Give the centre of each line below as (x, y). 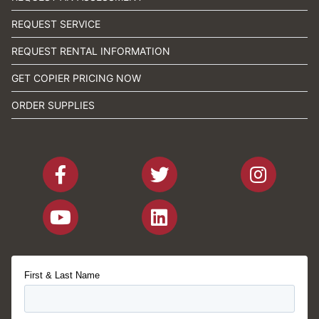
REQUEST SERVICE (56, 24)
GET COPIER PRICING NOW (76, 78)
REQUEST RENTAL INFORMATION (91, 51)
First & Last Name (62, 275)
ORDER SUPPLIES (53, 105)
